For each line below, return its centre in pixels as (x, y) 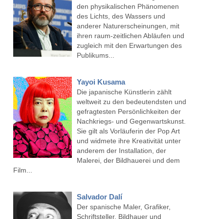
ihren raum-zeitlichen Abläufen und (130, 36)
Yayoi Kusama (101, 82)
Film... (22, 170)
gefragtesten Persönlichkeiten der (129, 112)
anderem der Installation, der (121, 151)
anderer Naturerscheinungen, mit (128, 26)
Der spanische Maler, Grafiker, (123, 207)
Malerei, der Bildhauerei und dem (128, 161)
